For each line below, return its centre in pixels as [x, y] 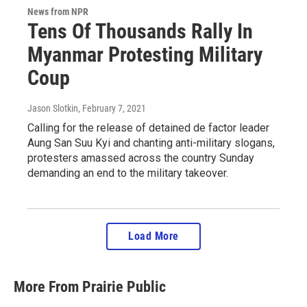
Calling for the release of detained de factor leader [148, 127]
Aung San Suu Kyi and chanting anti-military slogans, [151, 143]
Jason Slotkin [53, 108]
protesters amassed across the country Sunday [141, 158]
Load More [153, 236]
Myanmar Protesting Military [145, 54]
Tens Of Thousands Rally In [140, 31]
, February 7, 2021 [112, 108]
